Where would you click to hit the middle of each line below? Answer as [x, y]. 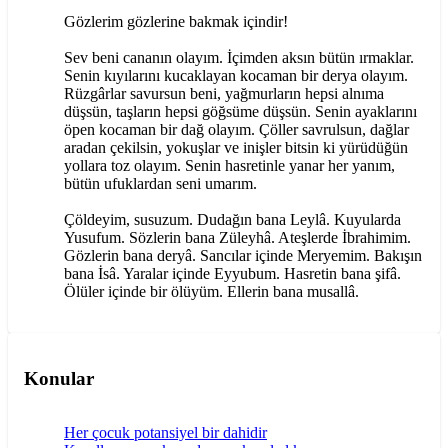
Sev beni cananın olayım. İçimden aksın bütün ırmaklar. [239, 57]
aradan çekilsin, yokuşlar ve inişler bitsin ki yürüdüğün [236, 147]
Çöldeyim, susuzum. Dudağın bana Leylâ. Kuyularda [232, 219]
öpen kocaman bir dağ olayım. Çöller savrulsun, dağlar [236, 129]
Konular [59, 378]
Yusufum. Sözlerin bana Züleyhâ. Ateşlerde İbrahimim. [237, 237]
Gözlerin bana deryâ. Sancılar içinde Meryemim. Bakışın [243, 255]
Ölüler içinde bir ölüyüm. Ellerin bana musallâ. [211, 291]
